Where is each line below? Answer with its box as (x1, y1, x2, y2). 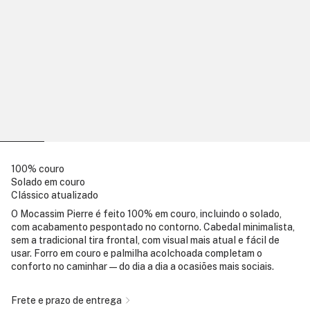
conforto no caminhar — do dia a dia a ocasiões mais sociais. (11, 261, 274, 273)
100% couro (11, 163, 64, 175)
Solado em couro (11, 176, 85, 188)
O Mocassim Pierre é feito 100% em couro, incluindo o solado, (11, 208, 282, 220)
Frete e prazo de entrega (11, 295, 122, 307)
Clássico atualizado (11, 190, 98, 201)
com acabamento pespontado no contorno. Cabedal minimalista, (11, 221, 295, 233)
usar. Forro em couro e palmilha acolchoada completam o (11, 248, 262, 259)
